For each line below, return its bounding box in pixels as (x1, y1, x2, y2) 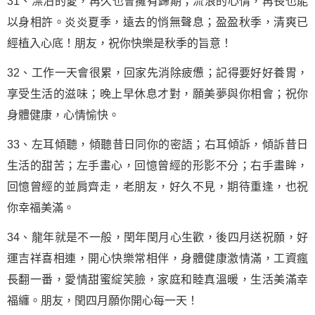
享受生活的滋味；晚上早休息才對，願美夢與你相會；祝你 (7, 88, 308, 100)
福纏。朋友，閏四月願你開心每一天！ (7, 295, 198, 307)
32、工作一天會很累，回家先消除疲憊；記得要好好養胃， (7, 67, 308, 79)
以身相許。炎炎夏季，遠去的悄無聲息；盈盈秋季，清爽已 (7, 16, 308, 28)
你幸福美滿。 (7, 202, 75, 214)
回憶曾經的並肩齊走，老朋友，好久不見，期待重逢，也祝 (7, 181, 308, 193)
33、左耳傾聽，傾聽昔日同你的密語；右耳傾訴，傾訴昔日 (7, 139, 308, 150)
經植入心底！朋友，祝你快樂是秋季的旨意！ (7, 37, 232, 49)
